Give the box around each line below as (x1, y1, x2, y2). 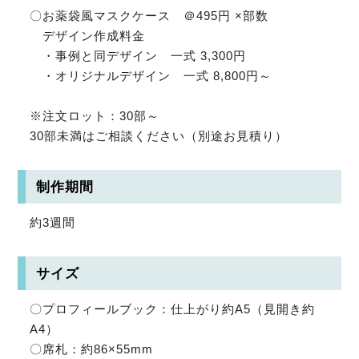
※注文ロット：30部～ (30, 109, 160, 123)
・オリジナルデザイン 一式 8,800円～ (30, 69, 272, 83)
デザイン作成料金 (30, 29, 146, 43)
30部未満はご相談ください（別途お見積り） (30, 129, 288, 143)
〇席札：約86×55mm (30, 342, 154, 357)
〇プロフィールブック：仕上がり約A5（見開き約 (30, 302, 316, 317)
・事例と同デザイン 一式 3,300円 (30, 49, 247, 63)
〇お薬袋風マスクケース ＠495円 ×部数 (30, 9, 269, 23)
